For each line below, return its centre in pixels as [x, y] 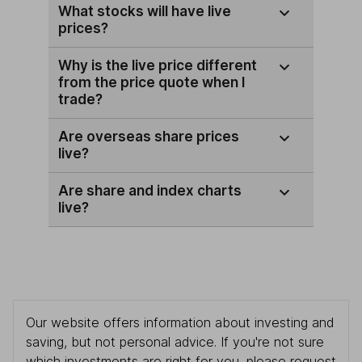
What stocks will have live [145, 12]
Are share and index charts [150, 191]
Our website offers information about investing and [180, 323]
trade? [80, 100]
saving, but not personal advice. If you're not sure [175, 342]
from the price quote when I [152, 83]
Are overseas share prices [149, 137]
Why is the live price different [158, 66]
